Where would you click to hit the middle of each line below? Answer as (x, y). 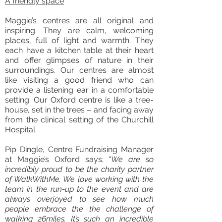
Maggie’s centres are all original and (79, 21)
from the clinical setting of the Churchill (79, 120)
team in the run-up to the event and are (79, 189)
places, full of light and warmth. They (79, 40)
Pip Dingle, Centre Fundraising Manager (79, 149)
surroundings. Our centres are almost (79, 70)
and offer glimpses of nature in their (79, 60)
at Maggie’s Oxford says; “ (58, 159)
